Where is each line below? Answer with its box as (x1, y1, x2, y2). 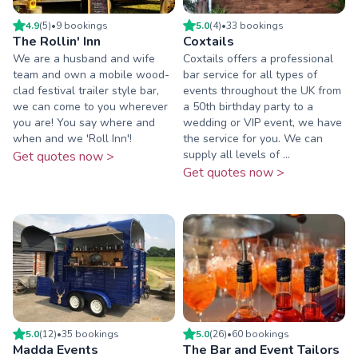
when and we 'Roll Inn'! (13, 130, 132, 146)
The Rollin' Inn (13, 32, 101, 50)
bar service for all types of (183, 66, 317, 82)
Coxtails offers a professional (183, 50, 333, 66)
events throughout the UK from (183, 82, 341, 98)
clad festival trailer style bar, (13, 82, 159, 98)
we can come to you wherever (13, 98, 168, 114)
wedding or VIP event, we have (183, 114, 342, 130)
